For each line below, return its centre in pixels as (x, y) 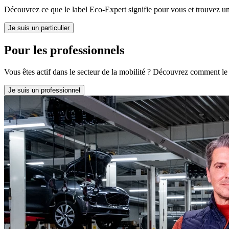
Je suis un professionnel (44, 90)
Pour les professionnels (64, 50)
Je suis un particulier (39, 28)
